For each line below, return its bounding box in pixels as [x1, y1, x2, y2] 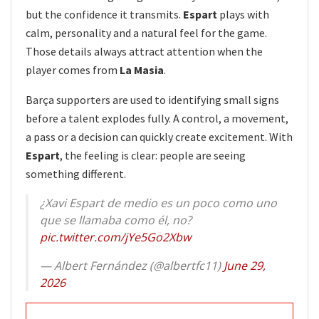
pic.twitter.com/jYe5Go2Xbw [40, 229, 191, 245]
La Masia [120, 62, 164, 77]
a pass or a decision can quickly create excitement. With [26, 129, 293, 144]
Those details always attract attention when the [26, 43, 263, 58]
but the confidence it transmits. [26, 6, 183, 21]
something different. [26, 166, 126, 181]
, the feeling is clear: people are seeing [60, 147, 246, 162]
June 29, [224, 257, 266, 273]
